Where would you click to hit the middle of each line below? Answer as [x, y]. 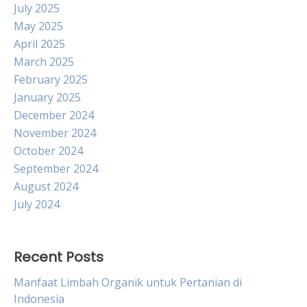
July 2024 [37, 204]
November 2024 [55, 133]
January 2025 [47, 97]
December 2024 [54, 115]
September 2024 [56, 169]
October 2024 [48, 151]
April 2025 [39, 44]
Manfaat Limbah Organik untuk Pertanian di [128, 282]
